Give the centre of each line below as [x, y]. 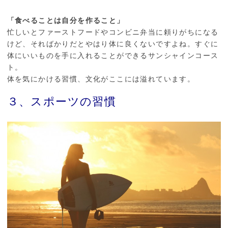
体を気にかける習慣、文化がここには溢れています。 [101, 79]
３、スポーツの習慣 [62, 102]
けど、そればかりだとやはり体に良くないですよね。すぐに [113, 44]
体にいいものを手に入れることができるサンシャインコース [113, 55]
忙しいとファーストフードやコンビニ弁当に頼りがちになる [113, 32]
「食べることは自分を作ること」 [66, 20]
